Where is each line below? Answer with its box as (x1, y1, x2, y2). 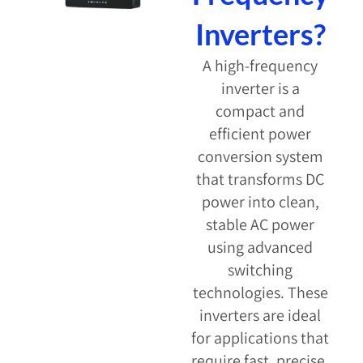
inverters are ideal (199, 305, 321, 327)
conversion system (197, 146, 323, 168)
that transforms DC (196, 169, 324, 190)
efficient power (209, 123, 311, 145)
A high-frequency (203, 55, 318, 77)
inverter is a (220, 78, 300, 100)
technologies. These (192, 282, 328, 304)
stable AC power (206, 214, 314, 236)
